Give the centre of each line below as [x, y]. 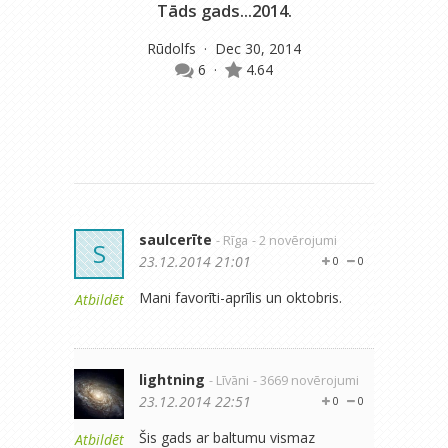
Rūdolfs [173, 48]
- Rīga [232, 240]
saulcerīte [175, 239]
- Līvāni [229, 380]
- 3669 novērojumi [306, 380]
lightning [172, 379]
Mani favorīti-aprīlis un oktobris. [240, 297]
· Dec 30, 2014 [250, 48]
